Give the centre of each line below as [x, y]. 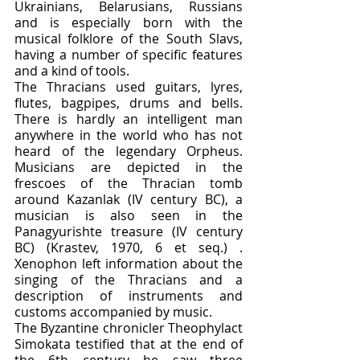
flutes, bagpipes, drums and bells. [129, 103]
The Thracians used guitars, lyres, [129, 87]
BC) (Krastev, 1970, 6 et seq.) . [129, 248]
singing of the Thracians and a [129, 280]
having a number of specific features [129, 55]
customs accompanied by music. [113, 312]
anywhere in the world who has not [129, 135]
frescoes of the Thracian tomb [129, 184]
